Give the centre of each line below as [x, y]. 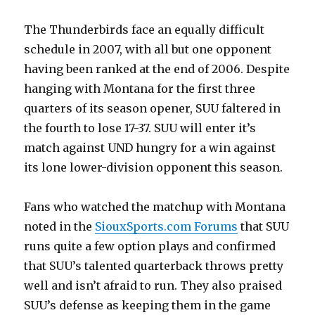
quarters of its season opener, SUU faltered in [153, 108]
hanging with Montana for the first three [140, 89]
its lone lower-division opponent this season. [154, 167]
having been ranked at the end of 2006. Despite [157, 69]
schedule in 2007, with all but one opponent [148, 49]
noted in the [60, 226]
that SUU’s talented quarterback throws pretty [154, 266]
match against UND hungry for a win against [150, 148]
